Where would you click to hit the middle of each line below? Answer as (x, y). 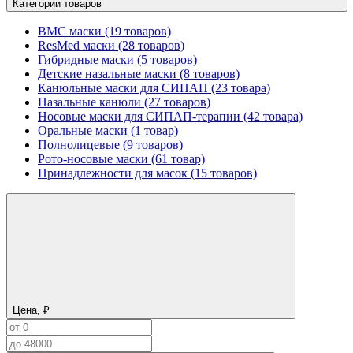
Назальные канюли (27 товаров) (124, 102)
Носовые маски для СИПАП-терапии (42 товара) (170, 116)
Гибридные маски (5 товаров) (117, 59)
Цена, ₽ (31, 310)
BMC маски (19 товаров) (104, 31)
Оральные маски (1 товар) (108, 130)
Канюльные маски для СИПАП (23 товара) (154, 87)
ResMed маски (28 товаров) (111, 45)
